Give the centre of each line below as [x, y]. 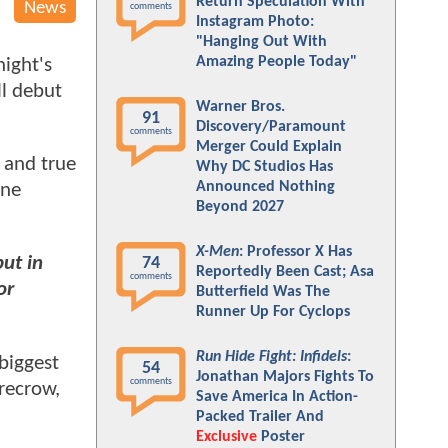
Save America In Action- [277, 397]
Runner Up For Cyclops [273, 312]
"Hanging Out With [261, 42]
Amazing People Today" [276, 62]
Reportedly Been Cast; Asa [285, 272]
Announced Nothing [265, 187]
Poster [281, 437]
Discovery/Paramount [271, 127]
